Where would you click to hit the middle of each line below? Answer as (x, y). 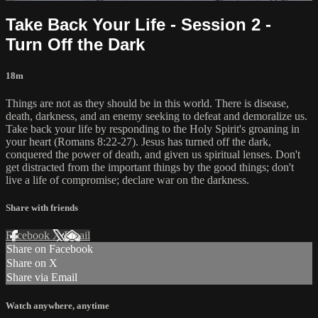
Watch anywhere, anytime (57, 306)
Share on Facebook (50, 249)
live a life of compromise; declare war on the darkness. (127, 180)
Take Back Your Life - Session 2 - (138, 24)
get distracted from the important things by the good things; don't (150, 167)
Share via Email (42, 278)
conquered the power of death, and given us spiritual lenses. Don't (153, 154)
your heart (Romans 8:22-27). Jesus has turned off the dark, (138, 141)
